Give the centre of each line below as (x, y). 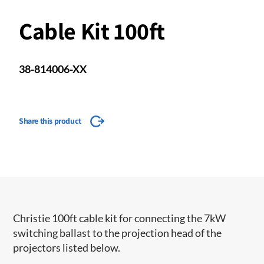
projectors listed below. (67, 247)
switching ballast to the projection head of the (118, 232)
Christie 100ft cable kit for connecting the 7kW (120, 218)
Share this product (50, 121)
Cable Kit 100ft (92, 30)
